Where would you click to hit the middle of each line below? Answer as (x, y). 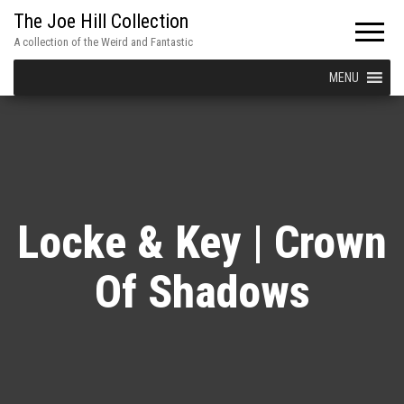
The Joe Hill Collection (101, 21)
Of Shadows (202, 292)
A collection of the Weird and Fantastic (103, 42)
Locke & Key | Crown (202, 242)
